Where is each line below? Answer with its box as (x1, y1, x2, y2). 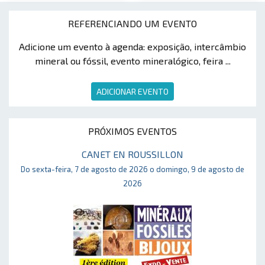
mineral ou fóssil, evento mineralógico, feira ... (34, 55, 231, 67)
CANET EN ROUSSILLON (82, 148, 183, 160)
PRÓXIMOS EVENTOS (88, 125, 177, 137)
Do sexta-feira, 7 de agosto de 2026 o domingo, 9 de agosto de (21, 164, 244, 174)
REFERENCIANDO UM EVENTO (68, 18, 197, 30)
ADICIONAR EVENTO (96, 86, 169, 97)
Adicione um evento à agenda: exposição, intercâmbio (19, 41, 246, 53)
